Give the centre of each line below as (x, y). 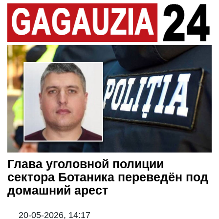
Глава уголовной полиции (86, 164)
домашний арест (58, 190)
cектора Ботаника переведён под (108, 177)
